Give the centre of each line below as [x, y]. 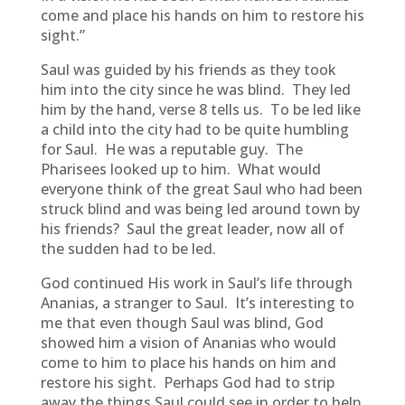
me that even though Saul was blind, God [182, 323]
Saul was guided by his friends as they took [188, 70]
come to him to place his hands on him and [188, 363]
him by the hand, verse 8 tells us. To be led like [200, 109]
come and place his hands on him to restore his [202, 15]
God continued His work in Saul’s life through [196, 283]
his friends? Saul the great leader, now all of [192, 229]
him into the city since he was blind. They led [195, 89]
